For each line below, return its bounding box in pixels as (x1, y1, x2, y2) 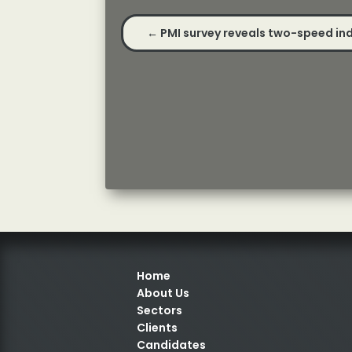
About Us (137, 284, 190, 301)
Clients (137, 319, 178, 335)
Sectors (137, 302, 183, 318)
